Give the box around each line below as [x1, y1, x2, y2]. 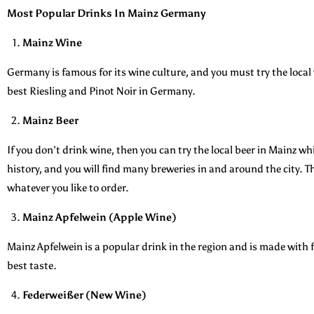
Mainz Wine [22, 36, 82, 49]
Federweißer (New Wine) [22, 288, 146, 301]
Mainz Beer [22, 114, 78, 127]
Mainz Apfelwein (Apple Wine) [22, 210, 177, 224]
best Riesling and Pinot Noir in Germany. [7, 84, 196, 97]
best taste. [7, 259, 57, 272]
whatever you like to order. [7, 181, 129, 194]
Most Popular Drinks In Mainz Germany [7, 6, 206, 20]
